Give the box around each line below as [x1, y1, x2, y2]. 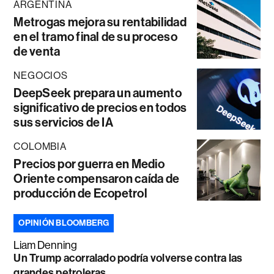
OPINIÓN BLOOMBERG [18, 217, 109, 228]
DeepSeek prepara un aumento [13, 85, 182, 100]
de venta [13, 43, 61, 59]
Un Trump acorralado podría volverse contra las [13, 251, 243, 265]
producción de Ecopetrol [13, 185, 147, 201]
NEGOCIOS [13, 69, 68, 81]
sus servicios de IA [13, 114, 113, 130]
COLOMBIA [13, 140, 67, 152]
